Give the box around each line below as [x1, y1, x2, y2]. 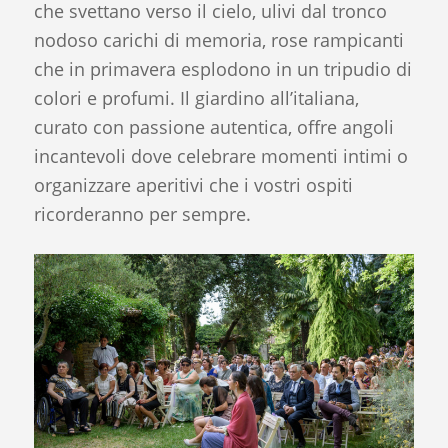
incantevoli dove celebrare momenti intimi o [33, 144, 408, 169]
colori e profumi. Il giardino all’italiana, [33, 86, 359, 111]
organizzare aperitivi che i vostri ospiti [33, 173, 353, 198]
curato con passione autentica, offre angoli [33, 115, 394, 140]
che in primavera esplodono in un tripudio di [33, 57, 412, 82]
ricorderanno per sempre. [33, 202, 251, 227]
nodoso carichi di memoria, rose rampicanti [33, 28, 404, 53]
